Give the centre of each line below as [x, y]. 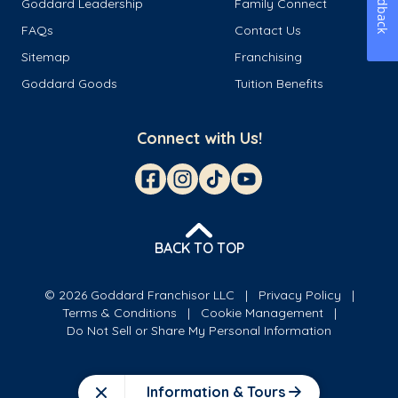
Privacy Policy [299, 295]
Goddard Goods [69, 84]
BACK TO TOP [199, 248]
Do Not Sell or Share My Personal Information [199, 331]
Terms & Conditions [119, 313]
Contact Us [268, 31]
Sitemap [46, 57]
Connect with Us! [199, 139]
